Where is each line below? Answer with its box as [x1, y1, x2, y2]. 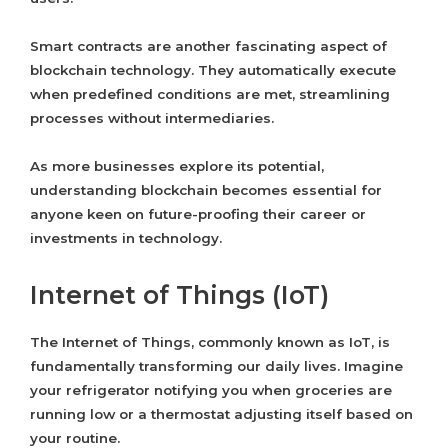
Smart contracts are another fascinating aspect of [30, 38, 387, 55]
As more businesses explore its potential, [30, 158, 324, 175]
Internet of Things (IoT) [30, 280, 329, 311]
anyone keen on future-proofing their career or [30, 206, 366, 223]
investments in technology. [30, 230, 222, 247]
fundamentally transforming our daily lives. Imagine [30, 358, 403, 375]
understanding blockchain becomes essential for [30, 182, 382, 199]
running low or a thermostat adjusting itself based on [30, 406, 413, 423]
